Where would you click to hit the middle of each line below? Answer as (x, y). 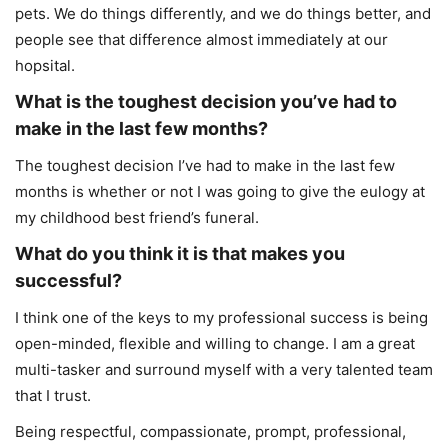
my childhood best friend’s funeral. (137, 217)
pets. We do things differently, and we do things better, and (223, 13)
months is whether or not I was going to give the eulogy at (220, 191)
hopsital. (45, 65)
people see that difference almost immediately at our (201, 39)
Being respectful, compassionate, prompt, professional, (210, 431)
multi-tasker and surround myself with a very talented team (224, 369)
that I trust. (53, 395)
